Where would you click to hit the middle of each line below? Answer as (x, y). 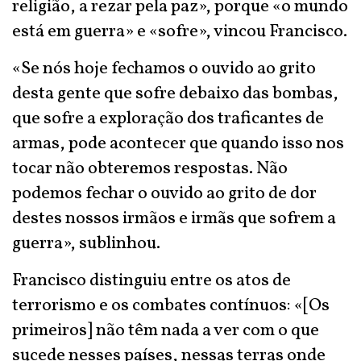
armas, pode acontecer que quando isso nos (178, 144)
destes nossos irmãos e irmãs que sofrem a (174, 219)
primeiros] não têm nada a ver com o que (166, 331)
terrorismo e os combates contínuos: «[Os (171, 306)
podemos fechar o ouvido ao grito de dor (164, 194)
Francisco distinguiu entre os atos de (151, 281)
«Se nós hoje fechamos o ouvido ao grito (164, 69)
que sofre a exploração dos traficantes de (168, 119)
